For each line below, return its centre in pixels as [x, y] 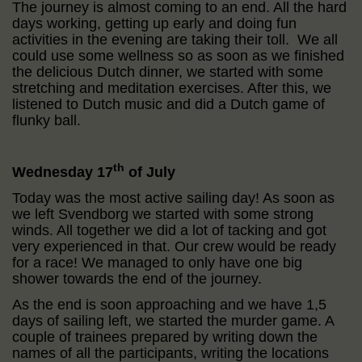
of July [150, 172]
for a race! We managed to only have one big [157, 262]
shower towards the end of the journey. [137, 278]
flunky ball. [46, 120]
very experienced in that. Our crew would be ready [174, 246]
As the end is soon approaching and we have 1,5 [169, 304]
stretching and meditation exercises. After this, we [172, 88]
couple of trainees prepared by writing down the [165, 337]
